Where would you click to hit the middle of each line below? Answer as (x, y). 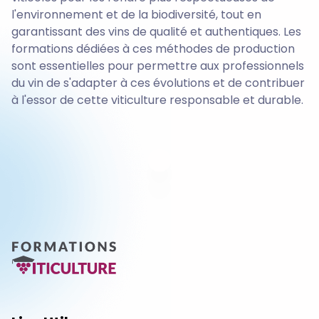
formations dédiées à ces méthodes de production (153, 49)
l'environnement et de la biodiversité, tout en (136, 15)
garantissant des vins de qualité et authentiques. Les (156, 32)
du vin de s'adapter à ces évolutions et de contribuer (158, 83)
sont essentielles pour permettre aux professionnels (158, 66)
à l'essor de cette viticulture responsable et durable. (157, 100)
